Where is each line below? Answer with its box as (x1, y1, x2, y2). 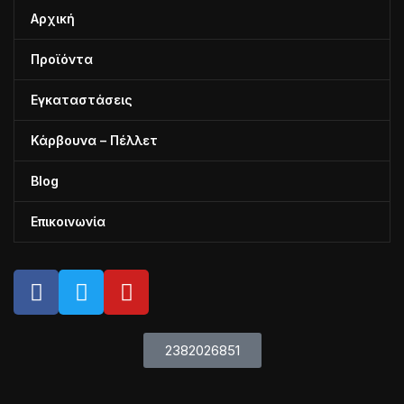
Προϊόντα (31, 51, 94, 68)
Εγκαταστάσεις (31, 92, 133, 108)
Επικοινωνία (31, 214, 106, 230)
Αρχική (31, 11, 76, 27)
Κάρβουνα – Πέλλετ (31, 133, 159, 149)
